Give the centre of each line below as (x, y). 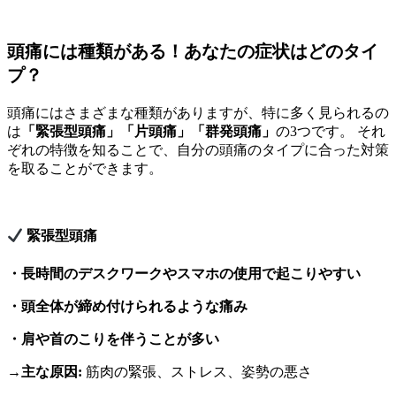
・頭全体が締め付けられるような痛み (127, 306)
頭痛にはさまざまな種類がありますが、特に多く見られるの (198, 113)
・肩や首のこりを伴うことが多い (113, 339)
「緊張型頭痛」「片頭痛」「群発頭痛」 (148, 132)
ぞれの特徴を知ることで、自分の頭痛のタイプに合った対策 (198, 150)
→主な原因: (45, 371)
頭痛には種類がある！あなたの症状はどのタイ (193, 52)
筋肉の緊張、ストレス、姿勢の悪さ (197, 371)
